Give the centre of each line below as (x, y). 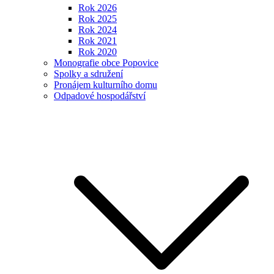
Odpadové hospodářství (100, 96)
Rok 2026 (98, 8)
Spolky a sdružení (88, 74)
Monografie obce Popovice (106, 63)
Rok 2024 (98, 30)
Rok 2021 (98, 41)
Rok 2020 (98, 52)
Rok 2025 (98, 19)
